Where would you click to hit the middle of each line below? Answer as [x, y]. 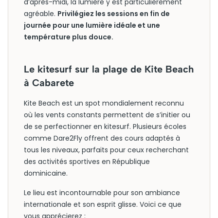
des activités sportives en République [87, 162]
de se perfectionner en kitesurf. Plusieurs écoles [105, 127]
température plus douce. [69, 37]
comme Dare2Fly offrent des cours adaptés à [102, 138]
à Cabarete [49, 83]
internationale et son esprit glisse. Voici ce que [103, 204]
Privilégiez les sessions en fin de [114, 14]
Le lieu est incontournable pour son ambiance [102, 193]
